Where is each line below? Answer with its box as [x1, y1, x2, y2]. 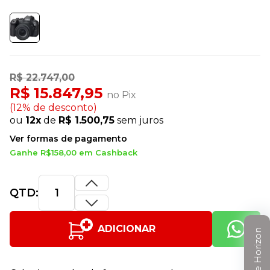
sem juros [117, 115, 163, 126]
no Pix [107, 89, 136, 101]
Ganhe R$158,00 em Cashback [10, 148, 137, 157]
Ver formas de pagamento [10, 133, 127, 144]
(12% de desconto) [10, 102, 97, 113]
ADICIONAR [97, 223, 155, 234]
